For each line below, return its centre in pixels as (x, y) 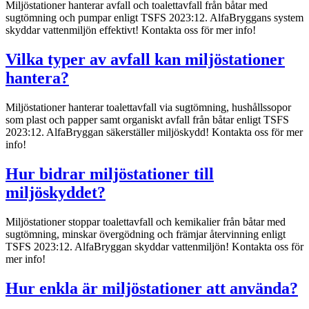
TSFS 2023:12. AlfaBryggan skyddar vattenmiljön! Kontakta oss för (154, 247)
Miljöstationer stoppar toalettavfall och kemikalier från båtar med (146, 222)
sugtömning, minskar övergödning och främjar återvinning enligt (146, 235)
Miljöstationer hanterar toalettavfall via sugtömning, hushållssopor (148, 108)
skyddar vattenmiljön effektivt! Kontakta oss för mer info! (131, 30)
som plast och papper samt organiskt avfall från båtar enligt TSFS (147, 120)
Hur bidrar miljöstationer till (110, 174)
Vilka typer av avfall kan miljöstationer (145, 60)
